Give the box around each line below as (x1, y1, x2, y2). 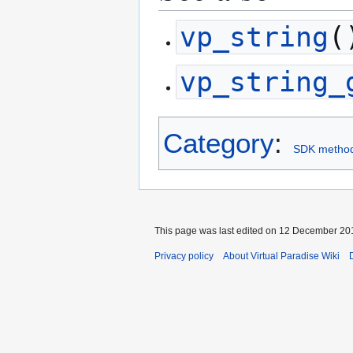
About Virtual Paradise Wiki (223, 250, 340, 262)
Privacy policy (154, 250, 214, 262)
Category (163, 127, 274, 158)
